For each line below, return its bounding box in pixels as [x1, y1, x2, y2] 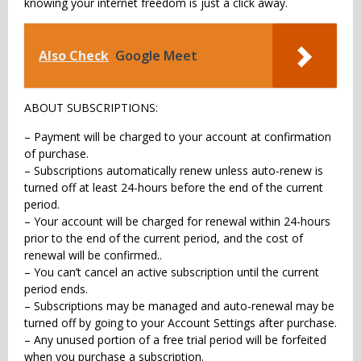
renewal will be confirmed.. [24, 247, 162, 263]
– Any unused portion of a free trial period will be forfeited [24, 332, 326, 347]
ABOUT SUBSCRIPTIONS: [24, 100, 158, 115]
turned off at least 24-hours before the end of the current [24, 180, 323, 195]
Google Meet [115, 47, 197, 64]
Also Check [39, 47, 109, 64]
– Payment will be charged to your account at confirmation [24, 129, 331, 144]
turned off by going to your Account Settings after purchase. [24, 315, 337, 330]
